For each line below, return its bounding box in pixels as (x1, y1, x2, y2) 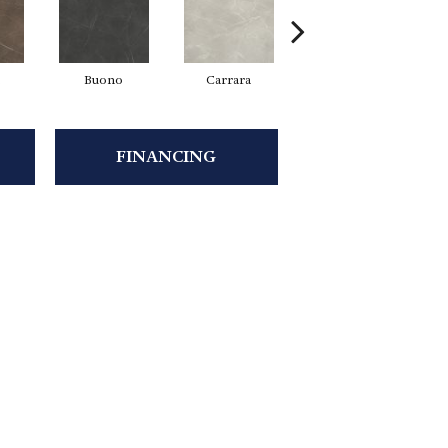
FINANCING (116, 146, 217, 168)
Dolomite (324, 71, 383, 88)
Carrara (206, 71, 251, 88)
